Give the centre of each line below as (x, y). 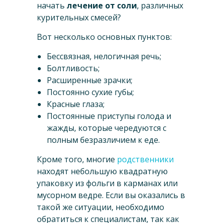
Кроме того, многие (77, 160)
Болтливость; (73, 68)
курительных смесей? (79, 18)
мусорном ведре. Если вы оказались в (111, 195)
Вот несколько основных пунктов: (104, 37)
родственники (145, 160)
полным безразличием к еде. (103, 140)
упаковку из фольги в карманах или (107, 183)
